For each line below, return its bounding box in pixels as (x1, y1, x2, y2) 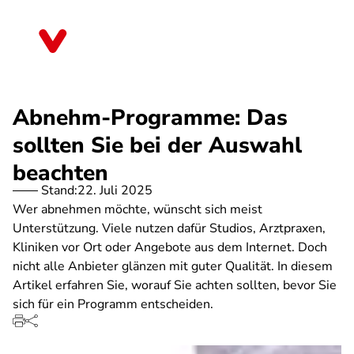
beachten (13, 158, 108, 188)
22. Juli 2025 (77, 182, 153, 199)
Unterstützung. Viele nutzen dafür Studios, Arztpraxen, (13, 220, 326, 237)
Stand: (41, 182, 77, 199)
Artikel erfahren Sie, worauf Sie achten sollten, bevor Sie (13, 277, 337, 294)
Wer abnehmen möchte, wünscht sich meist (13, 201, 262, 218)
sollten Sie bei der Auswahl (13, 130, 302, 160)
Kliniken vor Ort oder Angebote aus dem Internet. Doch (13, 239, 327, 256)
